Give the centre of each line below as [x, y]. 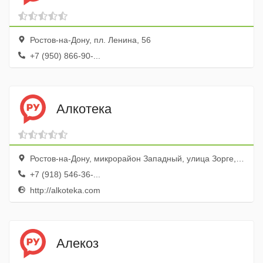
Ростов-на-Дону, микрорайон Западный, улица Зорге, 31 [132, 159]
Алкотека [84, 109]
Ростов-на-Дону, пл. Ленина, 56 [89, 40]
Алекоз [77, 243]
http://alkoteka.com [64, 190]
